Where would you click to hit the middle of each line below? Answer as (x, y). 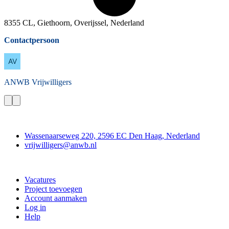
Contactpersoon (32, 40)
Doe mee (19, 163)
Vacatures (40, 180)
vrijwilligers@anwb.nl (61, 145)
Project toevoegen (53, 189)
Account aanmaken (56, 198)
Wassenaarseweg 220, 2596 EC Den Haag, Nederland (112, 136)
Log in (35, 208)
